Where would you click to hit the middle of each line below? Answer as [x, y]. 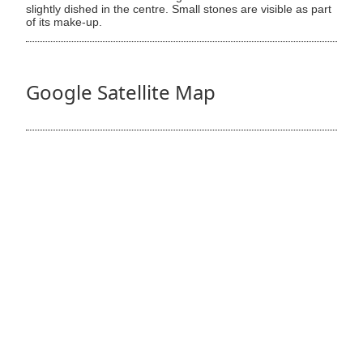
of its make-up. [64, 22]
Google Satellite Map [121, 92]
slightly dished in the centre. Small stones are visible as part [179, 9]
